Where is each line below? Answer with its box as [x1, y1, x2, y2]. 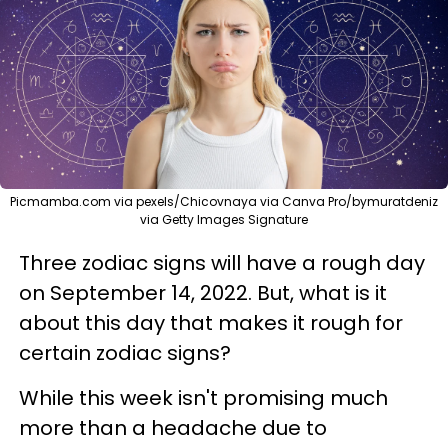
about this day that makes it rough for [19, 308, 403, 337]
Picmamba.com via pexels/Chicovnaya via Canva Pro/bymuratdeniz [10, 192, 438, 210]
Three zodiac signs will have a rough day [19, 248, 425, 277]
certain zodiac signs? [19, 338, 231, 367]
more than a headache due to [19, 413, 327, 442]
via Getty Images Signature [140, 210, 308, 228]
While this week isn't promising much [19, 383, 388, 412]
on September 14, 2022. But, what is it [19, 278, 387, 307]
